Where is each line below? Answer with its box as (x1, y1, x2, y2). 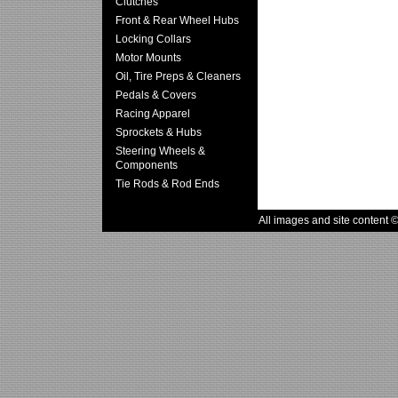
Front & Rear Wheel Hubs (115, 13, 239, 27)
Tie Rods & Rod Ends (115, 177, 219, 190)
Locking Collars (115, 32, 191, 45)
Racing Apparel (115, 107, 190, 120)
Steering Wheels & (115, 144, 205, 157)
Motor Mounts (115, 51, 181, 64)
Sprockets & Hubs (115, 125, 202, 139)
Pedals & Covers (115, 88, 196, 101)
